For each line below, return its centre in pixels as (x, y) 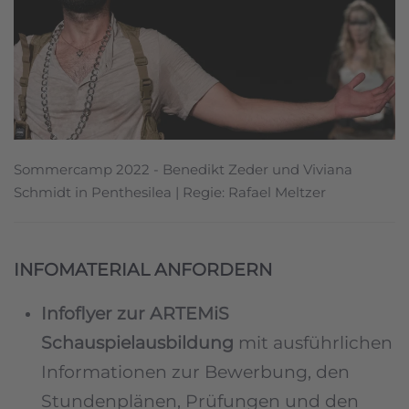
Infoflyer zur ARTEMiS (135, 313)
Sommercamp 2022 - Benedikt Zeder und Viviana (183, 169)
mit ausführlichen (313, 342)
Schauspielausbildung (137, 342)
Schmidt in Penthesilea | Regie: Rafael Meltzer (170, 192)
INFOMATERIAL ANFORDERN (143, 269)
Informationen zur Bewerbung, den (195, 372)
